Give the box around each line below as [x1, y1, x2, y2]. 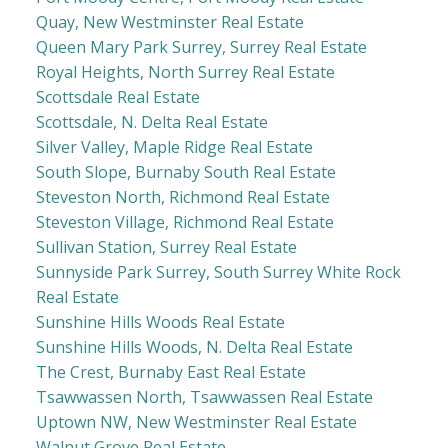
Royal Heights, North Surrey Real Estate [35, 61, 335, 84]
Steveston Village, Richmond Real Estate [35, 211, 334, 234]
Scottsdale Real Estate [35, 86, 200, 109]
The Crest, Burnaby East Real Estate [35, 361, 306, 384]
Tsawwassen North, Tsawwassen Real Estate [35, 386, 373, 409]
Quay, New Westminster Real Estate [35, 11, 304, 34]
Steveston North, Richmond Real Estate [35, 186, 330, 209]
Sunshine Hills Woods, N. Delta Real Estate [35, 336, 353, 359]
